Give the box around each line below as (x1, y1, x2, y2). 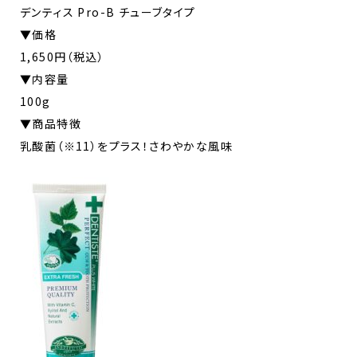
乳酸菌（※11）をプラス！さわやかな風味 (20, 137, 233, 154)
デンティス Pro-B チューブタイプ (20, 3, 196, 20)
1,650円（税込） (20, 48, 105, 65)
